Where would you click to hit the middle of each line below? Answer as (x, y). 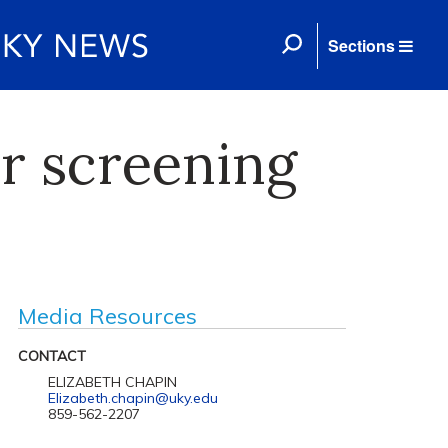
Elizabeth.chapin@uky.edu (132, 398)
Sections (361, 45)
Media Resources (107, 316)
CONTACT (51, 356)
